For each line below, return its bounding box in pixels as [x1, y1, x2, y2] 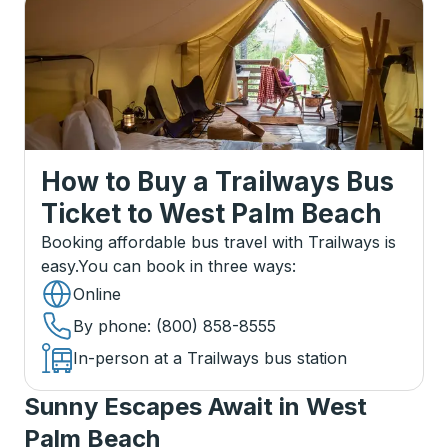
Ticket [41, 198, 121, 229]
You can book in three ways [78, 256, 292, 276]
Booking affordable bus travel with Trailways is [41, 232, 396, 252]
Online [73, 284, 121, 304]
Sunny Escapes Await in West [24, 392, 367, 421]
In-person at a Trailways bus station [73, 348, 347, 368]
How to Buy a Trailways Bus [41, 166, 394, 197]
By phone [73, 316, 147, 336]
